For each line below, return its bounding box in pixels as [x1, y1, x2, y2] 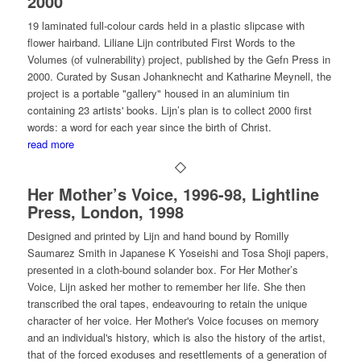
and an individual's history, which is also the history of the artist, [27, 330, 326, 345]
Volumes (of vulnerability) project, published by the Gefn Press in [27, 52, 330, 67]
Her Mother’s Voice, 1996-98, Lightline [27, 182, 319, 205]
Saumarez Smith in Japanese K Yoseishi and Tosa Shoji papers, [27, 245, 329, 260]
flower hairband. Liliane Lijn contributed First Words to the [27, 35, 295, 50]
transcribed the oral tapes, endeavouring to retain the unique [27, 296, 307, 311]
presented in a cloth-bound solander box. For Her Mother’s [27, 262, 298, 277]
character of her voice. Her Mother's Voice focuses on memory [27, 313, 319, 328]
